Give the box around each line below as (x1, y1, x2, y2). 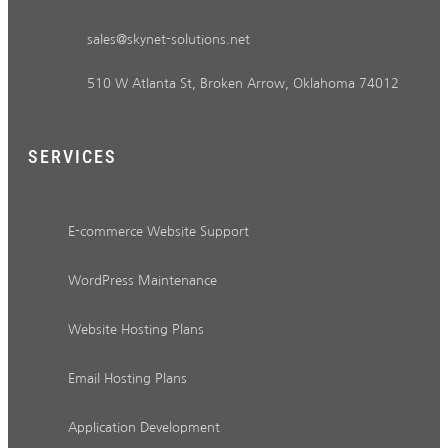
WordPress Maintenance (68, 273, 217, 287)
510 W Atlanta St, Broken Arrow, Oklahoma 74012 (87, 76, 399, 90)
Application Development (68, 420, 220, 434)
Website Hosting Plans (68, 322, 204, 336)
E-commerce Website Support (68, 224, 249, 238)
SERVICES (28, 145, 117, 167)
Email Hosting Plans (68, 371, 187, 385)
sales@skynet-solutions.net (87, 32, 250, 46)
